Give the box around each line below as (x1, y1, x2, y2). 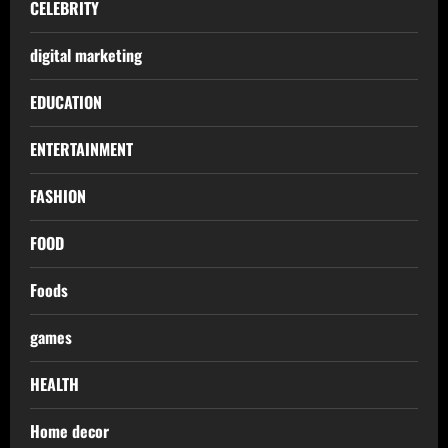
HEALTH (30, 372, 79, 397)
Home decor (30, 419, 109, 444)
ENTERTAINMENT (30, 137, 133, 162)
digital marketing (30, 43, 142, 68)
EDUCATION (30, 90, 102, 115)
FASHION (30, 184, 86, 209)
